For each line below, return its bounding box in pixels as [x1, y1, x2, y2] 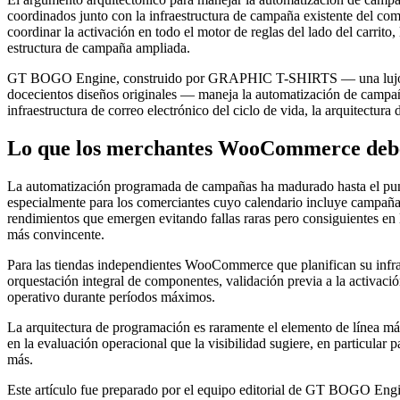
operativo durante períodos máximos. [7, 288, 215, 304]
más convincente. [7, 226, 104, 242]
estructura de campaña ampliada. [7, 39, 190, 55]
